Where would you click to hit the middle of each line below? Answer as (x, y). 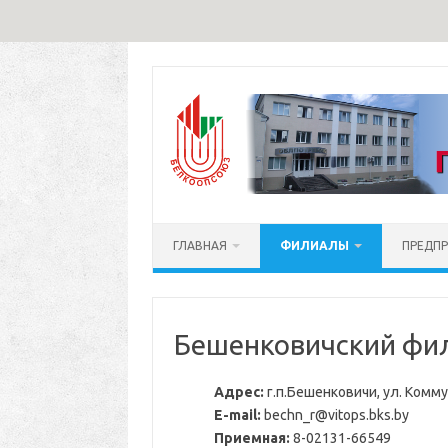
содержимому (198, 100)
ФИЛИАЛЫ (314, 245)
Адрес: (238, 392)
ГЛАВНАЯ (200, 245)
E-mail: (237, 415)
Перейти (179, 72)
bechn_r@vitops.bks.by (334, 415)
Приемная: (251, 438)
